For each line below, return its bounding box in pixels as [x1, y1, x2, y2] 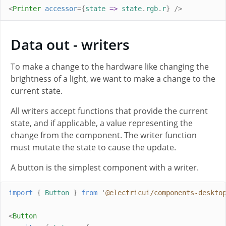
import [9, 189, 33, 197]
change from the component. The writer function [11, 129, 197, 141]
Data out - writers [11, 34, 130, 54]
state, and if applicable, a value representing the [11, 117, 193, 129]
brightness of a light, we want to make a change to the [11, 73, 215, 84]
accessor [45, 5, 77, 13]
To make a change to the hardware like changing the [11, 61, 209, 72]
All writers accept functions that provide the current [11, 105, 208, 117]
